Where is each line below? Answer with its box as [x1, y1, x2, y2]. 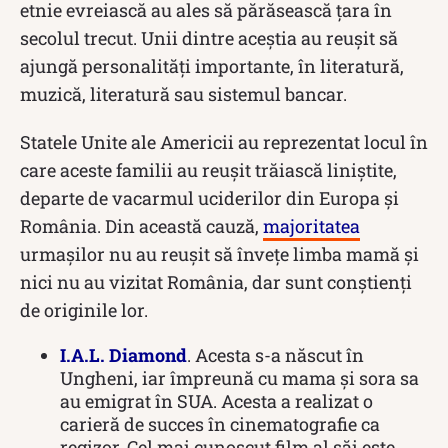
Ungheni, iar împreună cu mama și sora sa [60, 365, 419, 390]
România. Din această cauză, [20, 213, 263, 238]
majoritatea [263, 213, 360, 238]
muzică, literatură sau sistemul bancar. [20, 81, 347, 106]
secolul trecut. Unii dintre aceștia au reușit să [20, 25, 398, 50]
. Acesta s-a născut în [187, 342, 364, 367]
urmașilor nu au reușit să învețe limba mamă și [20, 241, 419, 266]
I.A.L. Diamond [60, 342, 187, 367]
